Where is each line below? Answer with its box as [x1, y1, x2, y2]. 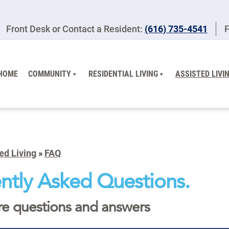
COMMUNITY [28, 68, 71, 79]
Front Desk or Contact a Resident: [6, 24, 145, 34]
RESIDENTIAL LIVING [88, 68, 158, 79]
